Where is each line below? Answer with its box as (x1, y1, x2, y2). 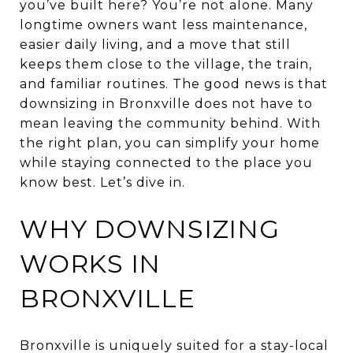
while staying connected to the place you (20, 155, 313, 170)
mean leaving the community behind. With (20, 116, 321, 131)
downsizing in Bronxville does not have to (20, 96, 313, 111)
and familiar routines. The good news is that (20, 76, 328, 91)
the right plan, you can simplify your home (20, 136, 320, 150)
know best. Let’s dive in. (20, 175, 185, 190)
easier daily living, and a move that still (20, 37, 291, 52)
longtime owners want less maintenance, (20, 17, 307, 32)
